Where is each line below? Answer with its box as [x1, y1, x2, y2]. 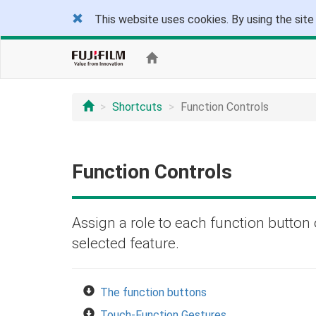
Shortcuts [112, 100, 162, 114]
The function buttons [100, 286, 207, 299]
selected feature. [72, 235, 179, 252]
